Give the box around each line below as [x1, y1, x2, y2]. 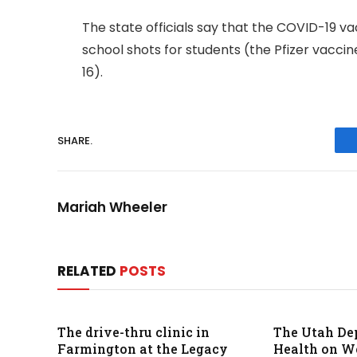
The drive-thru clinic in [57, 324, 210, 341]
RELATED [57, 261, 120, 281]
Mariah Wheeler [57, 198, 167, 218]
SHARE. [57, 132, 92, 148]
